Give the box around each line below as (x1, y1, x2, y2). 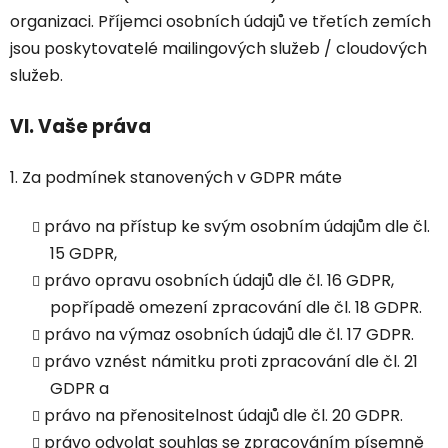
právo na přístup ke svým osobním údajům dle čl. (44, 215, 430, 239)
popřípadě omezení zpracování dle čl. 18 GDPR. (50, 296, 422, 320)
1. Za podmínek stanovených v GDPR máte (10, 166, 342, 190)
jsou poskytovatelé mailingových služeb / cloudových (10, 37, 427, 61)
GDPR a (50, 377, 109, 401)
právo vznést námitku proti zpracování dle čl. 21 (44, 350, 418, 374)
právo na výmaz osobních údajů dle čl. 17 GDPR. (44, 323, 414, 347)
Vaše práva (38, 113, 151, 141)
